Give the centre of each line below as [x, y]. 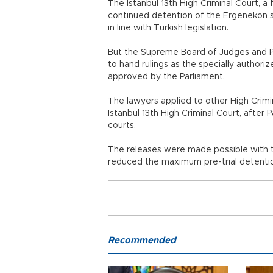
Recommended [142, 240]
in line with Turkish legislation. [168, 28]
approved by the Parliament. [166, 77]
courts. [122, 126]
